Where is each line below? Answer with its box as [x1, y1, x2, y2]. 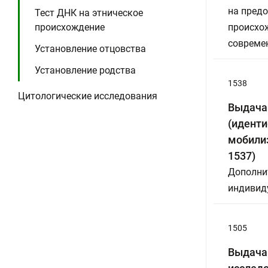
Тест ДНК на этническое [35, 7, 143, 19]
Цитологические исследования [18, 90, 157, 102]
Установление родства [35, 65, 136, 76]
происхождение [35, 22, 105, 33]
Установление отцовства [35, 43, 146, 54]
